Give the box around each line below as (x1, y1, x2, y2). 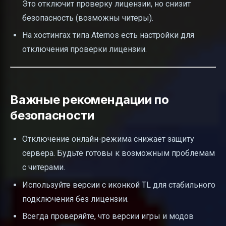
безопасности (10, 108, 95, 123)
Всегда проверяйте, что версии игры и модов (22, 211, 194, 221)
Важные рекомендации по (10, 92, 169, 107)
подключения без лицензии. (22, 194, 129, 204)
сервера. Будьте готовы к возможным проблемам (22, 148, 215, 158)
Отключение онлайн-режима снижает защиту (22, 134, 194, 144)
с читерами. (22, 162, 65, 173)
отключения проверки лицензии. (22, 44, 147, 54)
